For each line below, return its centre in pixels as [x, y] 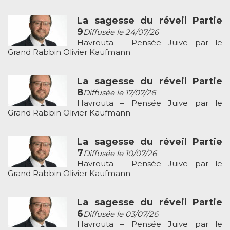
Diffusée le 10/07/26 [120, 154]
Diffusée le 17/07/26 [119, 93]
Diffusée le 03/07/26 [121, 214]
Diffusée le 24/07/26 [121, 32]
